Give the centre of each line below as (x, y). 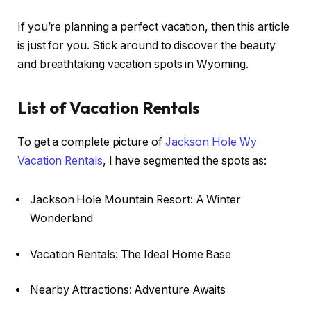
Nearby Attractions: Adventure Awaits (128, 290)
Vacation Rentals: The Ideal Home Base (131, 254)
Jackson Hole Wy (211, 142)
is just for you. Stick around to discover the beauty (146, 46)
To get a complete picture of (90, 142)
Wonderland (62, 219)
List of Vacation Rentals (109, 108)
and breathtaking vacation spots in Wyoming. (133, 65)
